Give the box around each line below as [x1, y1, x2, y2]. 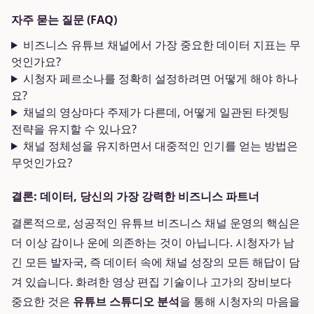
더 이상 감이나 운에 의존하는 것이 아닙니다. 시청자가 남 [11, 235, 294, 250]
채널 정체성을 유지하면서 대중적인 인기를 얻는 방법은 [22, 138, 298, 153]
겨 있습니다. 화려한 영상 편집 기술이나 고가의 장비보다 [11, 274, 292, 289]
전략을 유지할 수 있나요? [11, 121, 137, 137]
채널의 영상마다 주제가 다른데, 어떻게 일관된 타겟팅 [22, 104, 289, 120]
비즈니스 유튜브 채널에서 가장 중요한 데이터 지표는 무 [22, 37, 301, 53]
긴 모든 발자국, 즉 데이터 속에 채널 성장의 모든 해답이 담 [11, 254, 300, 270]
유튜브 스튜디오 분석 [73, 294, 179, 309]
